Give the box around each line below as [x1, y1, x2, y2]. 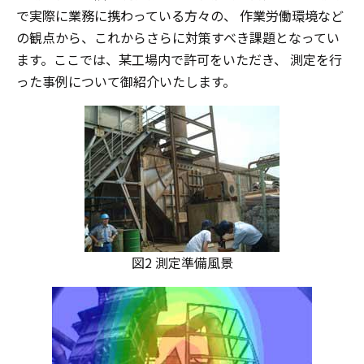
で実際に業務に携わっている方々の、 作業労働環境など [16, 6, 344, 25]
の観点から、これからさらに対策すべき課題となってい [16, 28, 340, 47]
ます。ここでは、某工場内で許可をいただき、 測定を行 [16, 50, 342, 69]
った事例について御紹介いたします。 [16, 71, 236, 91]
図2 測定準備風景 [131, 253, 233, 272]
